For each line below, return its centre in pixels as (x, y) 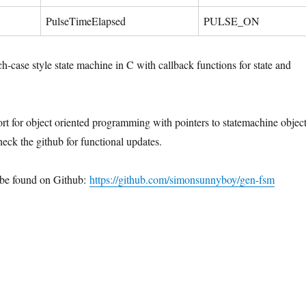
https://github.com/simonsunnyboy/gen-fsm (182, 179)
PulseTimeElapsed (85, 21)
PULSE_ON (231, 21)
